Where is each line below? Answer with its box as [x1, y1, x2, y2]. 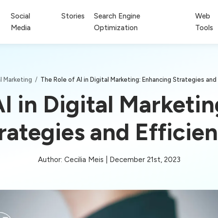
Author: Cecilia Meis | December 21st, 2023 [37, 155, 181, 164]
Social [11, 11, 31, 20]
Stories [61, 11, 85, 20]
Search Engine [94, 11, 141, 20]
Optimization [94, 23, 138, 32]
